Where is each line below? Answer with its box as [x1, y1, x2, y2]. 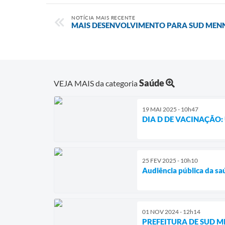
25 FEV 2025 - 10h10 [142, 156, 198, 164]
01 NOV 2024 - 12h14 [142, 207, 200, 215]
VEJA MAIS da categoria [54, 78, 139, 88]
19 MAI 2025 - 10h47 [142, 105, 198, 113]
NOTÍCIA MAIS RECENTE [71, 14, 135, 21]
